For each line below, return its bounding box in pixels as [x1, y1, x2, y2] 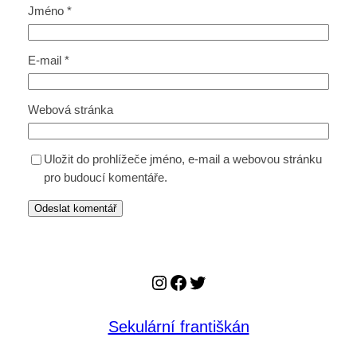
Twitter [187, 270, 244, 292]
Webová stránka [27, 104, 113, 117]
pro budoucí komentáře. [43, 171, 167, 185]
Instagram [149, 270, 233, 292]
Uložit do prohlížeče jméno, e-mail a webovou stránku [43, 153, 322, 167]
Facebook [168, 270, 251, 292]
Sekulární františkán [108, 318, 249, 336]
